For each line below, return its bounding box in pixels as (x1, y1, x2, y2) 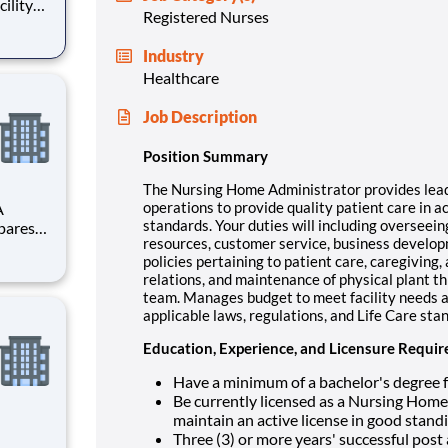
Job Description (143, 106, 257, 126)
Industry (143, 45, 204, 65)
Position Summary (143, 146, 268, 165)
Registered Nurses (143, 6, 269, 26)
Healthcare (143, 67, 219, 87)
